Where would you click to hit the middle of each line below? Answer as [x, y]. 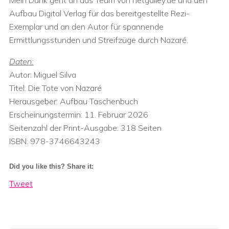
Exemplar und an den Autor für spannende [86, 27]
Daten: [21, 61]
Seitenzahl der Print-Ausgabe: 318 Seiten [85, 128]
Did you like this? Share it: [51, 166]
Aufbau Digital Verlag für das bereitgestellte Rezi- [99, 13]
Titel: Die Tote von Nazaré [55, 88]
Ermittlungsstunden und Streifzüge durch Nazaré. [99, 40]
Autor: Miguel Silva [43, 75]
